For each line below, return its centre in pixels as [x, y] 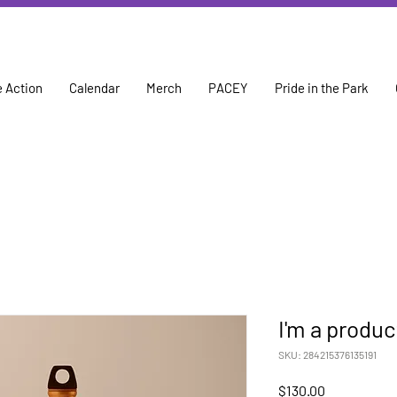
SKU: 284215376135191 [327, 354]
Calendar [94, 88]
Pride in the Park [322, 88]
